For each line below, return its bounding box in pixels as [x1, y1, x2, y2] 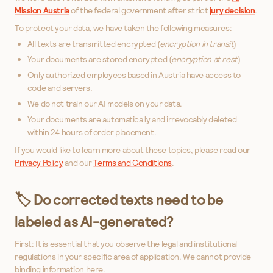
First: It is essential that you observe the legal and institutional [15, 238, 237, 249]
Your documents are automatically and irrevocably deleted [27, 113, 237, 125]
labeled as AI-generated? [15, 211, 174, 231]
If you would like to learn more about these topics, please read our [15, 144, 250, 155]
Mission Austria [15, 4, 69, 16]
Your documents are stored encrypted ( [27, 54, 172, 65]
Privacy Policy [15, 157, 63, 168]
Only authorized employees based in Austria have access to [27, 69, 241, 81]
